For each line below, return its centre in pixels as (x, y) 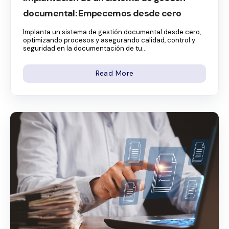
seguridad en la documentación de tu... (85, 49)
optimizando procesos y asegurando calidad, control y (109, 40)
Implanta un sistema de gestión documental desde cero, (112, 32)
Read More (114, 73)
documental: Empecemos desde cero (102, 14)
